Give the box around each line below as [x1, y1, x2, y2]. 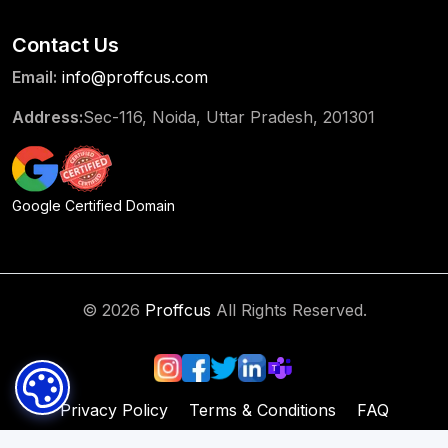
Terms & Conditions [188, 400, 336, 421]
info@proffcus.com [62, 67, 208, 88]
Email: [12, 67, 57, 88]
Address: [12, 107, 83, 128]
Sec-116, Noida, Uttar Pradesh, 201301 [83, 107, 375, 128]
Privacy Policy [59, 400, 168, 421]
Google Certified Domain [12, 197, 175, 215]
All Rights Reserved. [215, 300, 367, 321]
